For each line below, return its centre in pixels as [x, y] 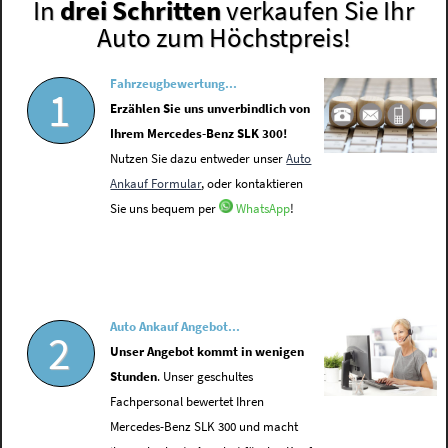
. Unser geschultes [205, 377]
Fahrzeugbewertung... [174, 84]
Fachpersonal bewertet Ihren [187, 402]
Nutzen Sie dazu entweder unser [198, 159]
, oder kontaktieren [252, 184]
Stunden [134, 377]
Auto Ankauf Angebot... [175, 327]
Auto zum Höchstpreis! [223, 37]
